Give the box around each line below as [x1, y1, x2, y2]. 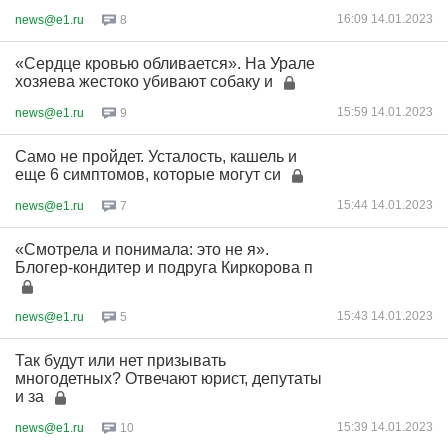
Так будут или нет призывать [15, 352, 226, 369]
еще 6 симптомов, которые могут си [15, 166, 281, 183]
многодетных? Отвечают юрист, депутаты [15, 370, 322, 387]
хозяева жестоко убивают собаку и [15, 73, 277, 90]
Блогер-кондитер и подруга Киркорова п [15, 259, 313, 276]
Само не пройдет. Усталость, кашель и [15, 148, 297, 165]
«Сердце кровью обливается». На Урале [15, 55, 315, 72]
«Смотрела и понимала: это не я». [15, 241, 269, 258]
